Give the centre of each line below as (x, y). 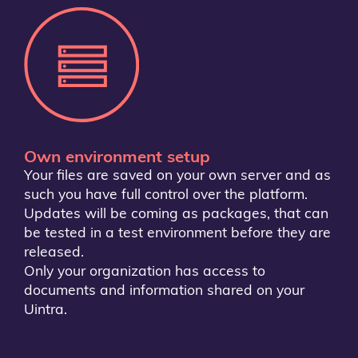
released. (56, 253)
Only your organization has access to (145, 272)
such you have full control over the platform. (166, 195)
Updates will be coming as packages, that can (176, 214)
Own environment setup (117, 158)
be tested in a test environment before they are (177, 233)
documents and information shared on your (164, 291)
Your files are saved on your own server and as (177, 176)
